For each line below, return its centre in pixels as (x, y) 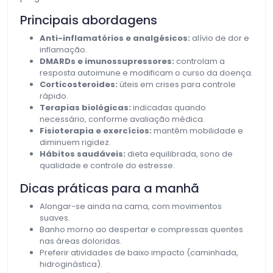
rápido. (54, 96)
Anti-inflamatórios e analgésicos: (115, 38)
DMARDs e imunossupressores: (107, 61)
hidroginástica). (71, 264)
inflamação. (63, 49)
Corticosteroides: (79, 84)
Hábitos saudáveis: (83, 154)
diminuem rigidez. (75, 142)
